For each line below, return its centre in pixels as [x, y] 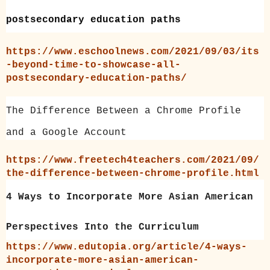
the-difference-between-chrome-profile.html [133, 174]
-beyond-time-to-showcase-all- [93, 65]
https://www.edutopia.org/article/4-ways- [127, 247]
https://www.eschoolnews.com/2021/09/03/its [133, 52]
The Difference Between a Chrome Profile [124, 111]
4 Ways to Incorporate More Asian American [130, 197]
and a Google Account [66, 133]
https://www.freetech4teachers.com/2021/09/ [133, 161]
